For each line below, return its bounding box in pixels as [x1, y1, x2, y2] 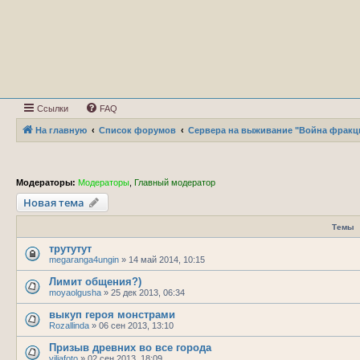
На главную [35, 125, 87, 135]
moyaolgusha [49, 287, 101, 297]
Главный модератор [134, 178, 215, 187]
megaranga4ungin [49, 254, 119, 264]
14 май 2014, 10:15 [129, 254, 205, 264]
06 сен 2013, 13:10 [99, 320, 174, 330]
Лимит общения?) [49, 275, 141, 288]
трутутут [49, 242, 92, 255]
